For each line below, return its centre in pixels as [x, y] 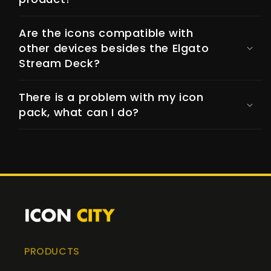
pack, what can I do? [79, 112]
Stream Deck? [60, 63]
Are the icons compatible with [106, 33]
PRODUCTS [52, 252]
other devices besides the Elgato [114, 48]
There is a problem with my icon [111, 97]
